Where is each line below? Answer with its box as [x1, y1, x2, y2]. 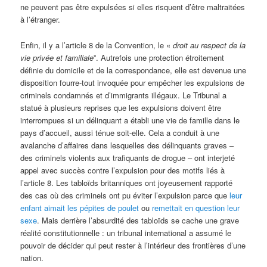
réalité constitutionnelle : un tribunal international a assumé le [20, 226, 232, 238]
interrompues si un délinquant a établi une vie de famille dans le [20, 114, 240, 126]
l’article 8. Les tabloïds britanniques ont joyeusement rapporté [20, 176, 233, 188]
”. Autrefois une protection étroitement [94, 51, 225, 63]
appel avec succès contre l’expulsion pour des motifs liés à [20, 164, 225, 176]
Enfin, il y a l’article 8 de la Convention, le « [20, 39, 173, 51]
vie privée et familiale [20, 51, 94, 63]
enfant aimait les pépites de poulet [20, 201, 139, 213]
